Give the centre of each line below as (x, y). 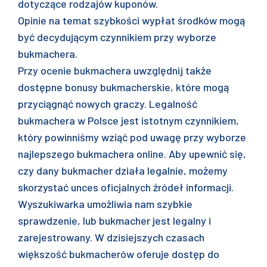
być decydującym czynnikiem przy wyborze (117, 37)
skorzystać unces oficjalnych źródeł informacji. (126, 187)
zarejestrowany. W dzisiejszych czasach (111, 237)
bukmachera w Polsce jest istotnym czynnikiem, (128, 120)
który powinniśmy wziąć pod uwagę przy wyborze (132, 137)
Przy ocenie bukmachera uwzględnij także (115, 70)
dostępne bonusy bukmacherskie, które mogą (123, 87)
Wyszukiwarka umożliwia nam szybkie (105, 204)
